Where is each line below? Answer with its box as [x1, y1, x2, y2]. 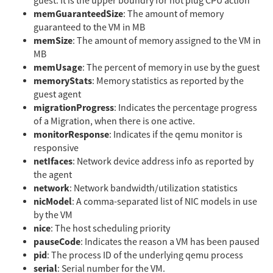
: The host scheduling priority [51, 222, 170, 235]
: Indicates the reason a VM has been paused [80, 235, 260, 248]
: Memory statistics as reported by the [92, 74, 244, 87]
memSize [34, 34, 73, 48]
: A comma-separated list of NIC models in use [72, 195, 257, 208]
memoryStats [34, 74, 92, 88]
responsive [34, 141, 79, 154]
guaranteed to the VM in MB [34, 21, 145, 34]
